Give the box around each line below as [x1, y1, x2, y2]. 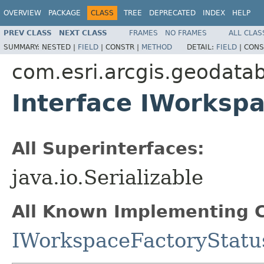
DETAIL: [187, 42, 216, 51]
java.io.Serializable [12, 165, 203, 189]
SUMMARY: [4, 42, 42, 51]
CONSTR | [105, 42, 141, 51]
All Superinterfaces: [12, 138, 204, 159]
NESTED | [42, 42, 78, 51]
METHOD [141, 42, 172, 51]
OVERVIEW [4, 9, 41, 17]
